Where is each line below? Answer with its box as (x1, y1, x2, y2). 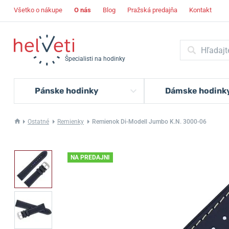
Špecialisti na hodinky (65, 55, 125, 62)
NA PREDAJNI (71, 154, 110, 161)
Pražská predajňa (127, 6, 177, 14)
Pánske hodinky (35, 86, 99, 96)
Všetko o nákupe (14, 6, 62, 14)
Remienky (57, 118, 84, 125)
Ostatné (28, 118, 49, 125)
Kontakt (189, 6, 212, 14)
